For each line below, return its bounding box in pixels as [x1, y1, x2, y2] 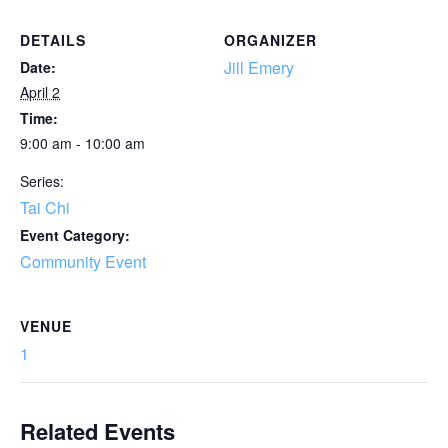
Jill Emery [224, 56, 294, 79]
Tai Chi [20, 196, 70, 219]
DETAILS [20, 30, 86, 50]
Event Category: [20, 225, 130, 245]
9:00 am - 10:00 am [20, 133, 145, 153]
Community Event [20, 250, 146, 273]
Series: [20, 171, 64, 191]
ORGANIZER [224, 30, 317, 50]
